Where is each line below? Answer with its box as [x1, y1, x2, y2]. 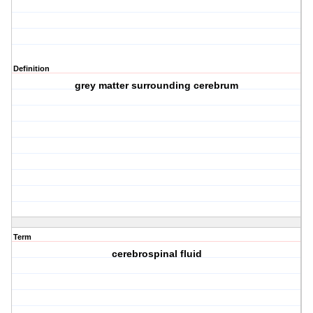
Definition [13, 64, 50, 73]
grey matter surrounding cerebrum [75, 80, 239, 92]
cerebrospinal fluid [111, 248, 202, 260]
